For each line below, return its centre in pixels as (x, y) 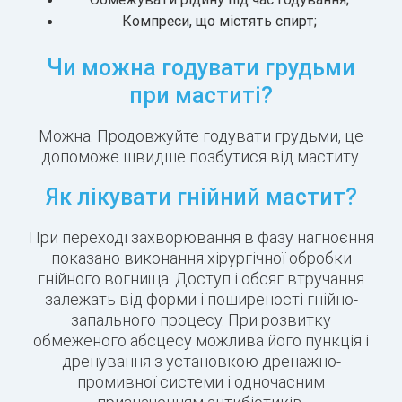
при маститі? (201, 96)
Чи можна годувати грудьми (201, 68)
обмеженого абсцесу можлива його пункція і (201, 341)
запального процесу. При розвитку (201, 320)
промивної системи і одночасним (201, 382)
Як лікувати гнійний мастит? (201, 197)
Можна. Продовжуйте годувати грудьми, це (201, 136)
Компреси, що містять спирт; (219, 21)
